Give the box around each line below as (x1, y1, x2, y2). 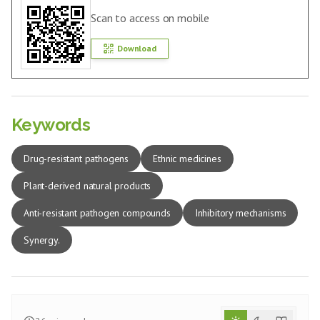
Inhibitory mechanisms (194, 206, 286, 219)
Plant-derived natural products (24, 179, 151, 192)
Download (117, 43, 156, 54)
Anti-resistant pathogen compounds (24, 206, 171, 219)
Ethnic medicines (153, 152, 221, 165)
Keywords (11, 114, 91, 135)
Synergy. (24, 234, 60, 246)
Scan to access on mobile (91, 11, 210, 25)
